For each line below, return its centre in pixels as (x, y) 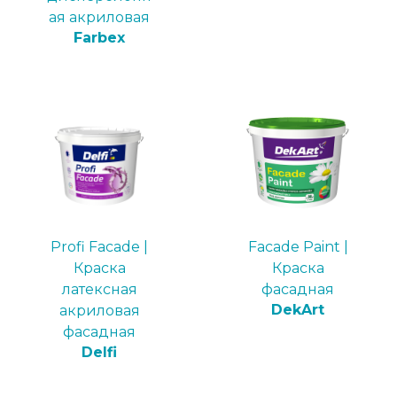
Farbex (99, 38)
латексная (99, 289)
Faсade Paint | (298, 246)
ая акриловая (99, 18)
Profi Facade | (99, 246)
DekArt (298, 309)
